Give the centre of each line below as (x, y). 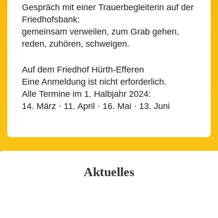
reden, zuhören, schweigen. (76, 44)
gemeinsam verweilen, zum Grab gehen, (100, 32)
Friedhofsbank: (51, 19)
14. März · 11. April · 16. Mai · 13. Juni (96, 106)
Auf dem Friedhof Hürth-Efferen (83, 70)
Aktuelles (109, 172)
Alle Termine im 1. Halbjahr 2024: (86, 94)
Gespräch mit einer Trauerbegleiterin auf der (108, 7)
